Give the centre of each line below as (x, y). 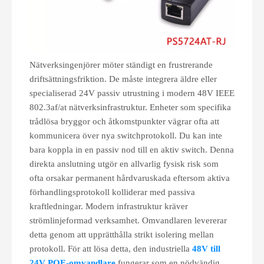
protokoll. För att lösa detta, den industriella (111, 249)
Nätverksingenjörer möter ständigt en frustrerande (121, 65)
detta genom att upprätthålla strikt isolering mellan (122, 235)
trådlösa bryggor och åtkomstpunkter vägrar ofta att (124, 121)
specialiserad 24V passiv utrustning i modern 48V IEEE (132, 93)
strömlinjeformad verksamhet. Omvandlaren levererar (128, 220)
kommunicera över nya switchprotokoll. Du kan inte (126, 136)
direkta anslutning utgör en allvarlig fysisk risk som (124, 164)
